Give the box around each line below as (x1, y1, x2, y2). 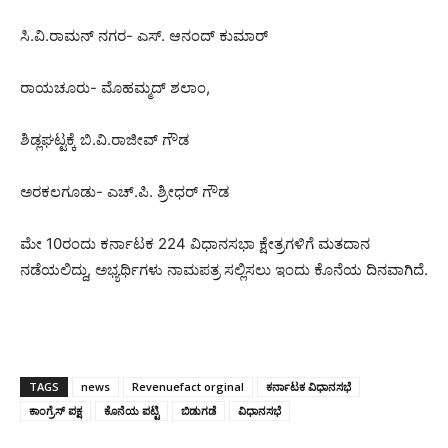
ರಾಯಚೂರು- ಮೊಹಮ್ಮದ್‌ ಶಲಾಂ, (20, 78, 210, 97)
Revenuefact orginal (132, 379, 244, 394)
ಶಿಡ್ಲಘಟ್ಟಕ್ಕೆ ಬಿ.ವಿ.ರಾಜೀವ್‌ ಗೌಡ (20, 130, 189, 149)
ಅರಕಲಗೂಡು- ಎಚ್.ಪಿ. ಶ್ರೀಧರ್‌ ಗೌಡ (20, 182, 229, 201)
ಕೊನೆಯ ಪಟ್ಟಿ (104, 403, 159, 418)
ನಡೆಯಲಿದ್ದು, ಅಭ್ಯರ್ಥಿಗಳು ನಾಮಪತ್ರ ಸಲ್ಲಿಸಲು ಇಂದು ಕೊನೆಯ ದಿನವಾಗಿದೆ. (20, 260, 428, 279)
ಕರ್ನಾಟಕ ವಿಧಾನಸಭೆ (266, 379, 351, 394)
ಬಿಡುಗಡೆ (181, 403, 216, 418)
